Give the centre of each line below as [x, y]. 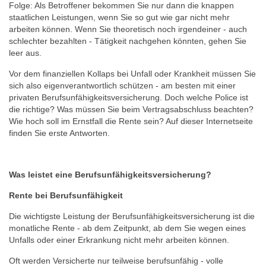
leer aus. [26, 53]
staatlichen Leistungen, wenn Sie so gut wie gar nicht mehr [119, 17]
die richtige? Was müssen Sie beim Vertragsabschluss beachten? [131, 109]
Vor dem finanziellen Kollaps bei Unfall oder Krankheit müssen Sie [132, 74]
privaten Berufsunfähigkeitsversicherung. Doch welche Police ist [129, 97]
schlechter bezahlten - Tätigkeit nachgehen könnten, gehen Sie [128, 41]
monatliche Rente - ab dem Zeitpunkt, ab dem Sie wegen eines [127, 228]
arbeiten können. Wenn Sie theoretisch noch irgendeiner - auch [128, 29]
